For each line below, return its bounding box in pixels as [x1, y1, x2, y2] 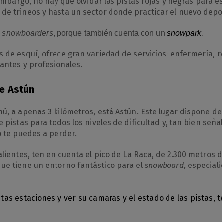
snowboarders [2, 29, 53, 37]
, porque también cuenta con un [53, 29, 167, 37]
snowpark [166, 29, 202, 37]
